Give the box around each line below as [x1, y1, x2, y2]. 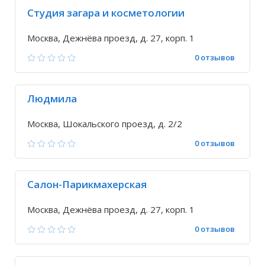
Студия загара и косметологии [27, 6, 185, 20]
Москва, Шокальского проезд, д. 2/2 [27, 118, 182, 130]
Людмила [27, 92, 77, 105]
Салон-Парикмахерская [27, 177, 147, 191]
